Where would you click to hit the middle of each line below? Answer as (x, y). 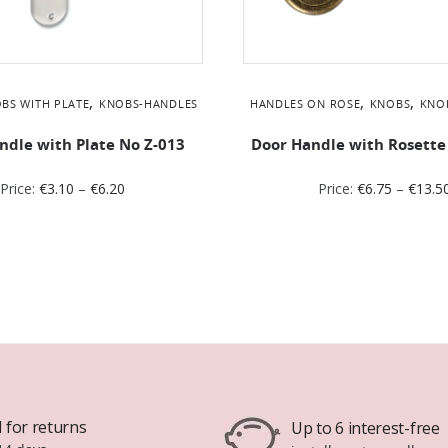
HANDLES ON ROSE (305, 103)
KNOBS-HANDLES (148, 103)
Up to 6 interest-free (365, 427)
